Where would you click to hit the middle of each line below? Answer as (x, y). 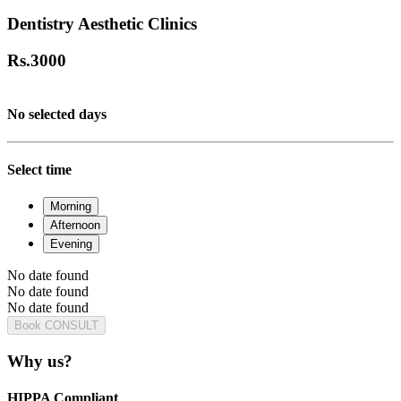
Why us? (40, 362)
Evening (71, 244)
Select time (39, 170)
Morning (71, 207)
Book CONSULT (56, 326)
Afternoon (75, 226)
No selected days (57, 114)
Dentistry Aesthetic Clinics (102, 23)
